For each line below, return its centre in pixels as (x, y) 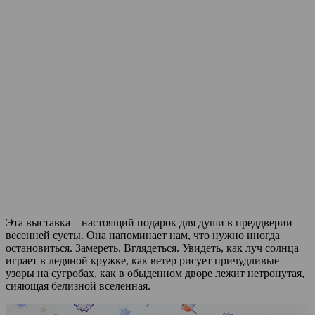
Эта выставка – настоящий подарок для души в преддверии (149, 222)
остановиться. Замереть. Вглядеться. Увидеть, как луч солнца (152, 247)
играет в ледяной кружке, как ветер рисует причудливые (142, 260)
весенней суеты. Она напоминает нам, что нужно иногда (143, 235)
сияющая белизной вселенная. (78, 285)
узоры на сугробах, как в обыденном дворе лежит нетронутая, (155, 273)
